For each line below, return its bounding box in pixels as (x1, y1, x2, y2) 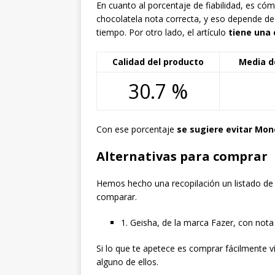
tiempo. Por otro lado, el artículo (96, 26, 228, 38)
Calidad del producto (112, 55, 204, 68)
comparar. (96, 190, 137, 203)
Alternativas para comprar (96, 147, 268, 165)
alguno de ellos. (96, 255, 158, 268)
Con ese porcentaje (96, 123, 177, 135)
